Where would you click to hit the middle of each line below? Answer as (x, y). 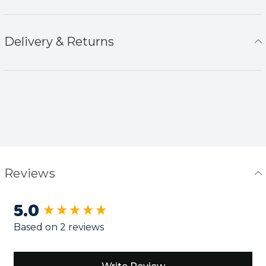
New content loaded (73, 210)
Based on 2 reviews (59, 227)
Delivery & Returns (59, 41)
